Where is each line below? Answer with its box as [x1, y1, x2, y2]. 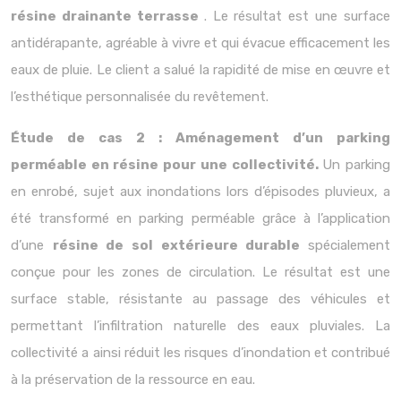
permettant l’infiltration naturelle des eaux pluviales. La [11, 318, 390, 334]
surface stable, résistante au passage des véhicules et [11, 291, 390, 307]
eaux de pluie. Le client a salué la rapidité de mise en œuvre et [11, 62, 390, 78]
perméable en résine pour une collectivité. [11, 157, 323, 173]
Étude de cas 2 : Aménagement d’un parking [11, 130, 390, 146]
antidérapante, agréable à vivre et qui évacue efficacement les [11, 35, 390, 51]
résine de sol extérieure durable [52, 237, 309, 253]
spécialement [308, 237, 391, 253]
